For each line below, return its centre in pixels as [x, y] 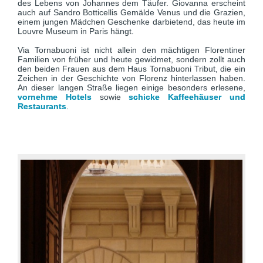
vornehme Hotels [55, 97]
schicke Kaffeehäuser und [187, 97]
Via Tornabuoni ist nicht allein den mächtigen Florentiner [131, 50]
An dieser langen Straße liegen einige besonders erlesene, [131, 87]
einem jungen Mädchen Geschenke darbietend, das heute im [131, 22]
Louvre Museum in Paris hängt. [76, 31]
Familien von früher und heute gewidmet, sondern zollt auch [131, 59]
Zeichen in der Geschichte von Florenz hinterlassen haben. [131, 78]
